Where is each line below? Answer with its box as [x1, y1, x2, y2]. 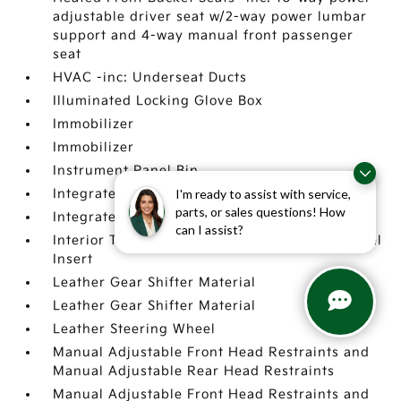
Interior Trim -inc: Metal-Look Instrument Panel [53, 233, 383, 248]
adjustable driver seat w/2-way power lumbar [53, 9, 368, 24]
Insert [53, 252, 94, 267]
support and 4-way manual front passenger [53, 28, 354, 43]
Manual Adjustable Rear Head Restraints [53, 363, 336, 379]
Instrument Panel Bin [53, 163, 200, 178]
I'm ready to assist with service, [175, 185, 351, 201]
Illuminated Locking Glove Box [53, 93, 264, 108]
